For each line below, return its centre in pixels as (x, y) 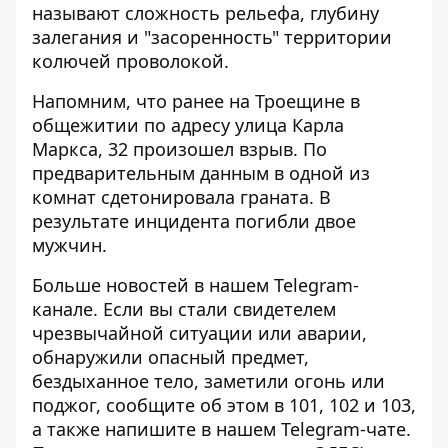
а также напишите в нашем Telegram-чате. (221, 429)
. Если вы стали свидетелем (214, 309)
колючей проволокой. (130, 61)
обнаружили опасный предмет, (170, 357)
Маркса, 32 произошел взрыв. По (179, 149)
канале (62, 309)
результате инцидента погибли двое (194, 221)
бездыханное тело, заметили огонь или (208, 381)
